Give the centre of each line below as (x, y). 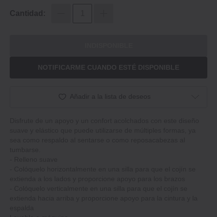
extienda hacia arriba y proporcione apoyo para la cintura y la (104, 198)
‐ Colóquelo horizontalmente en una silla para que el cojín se (103, 169)
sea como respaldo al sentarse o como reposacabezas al (97, 140)
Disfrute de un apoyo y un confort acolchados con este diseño (104, 120)
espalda (22, 208)
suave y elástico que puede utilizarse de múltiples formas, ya (103, 130)
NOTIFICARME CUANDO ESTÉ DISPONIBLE (108, 68)
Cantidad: (28, 13)
